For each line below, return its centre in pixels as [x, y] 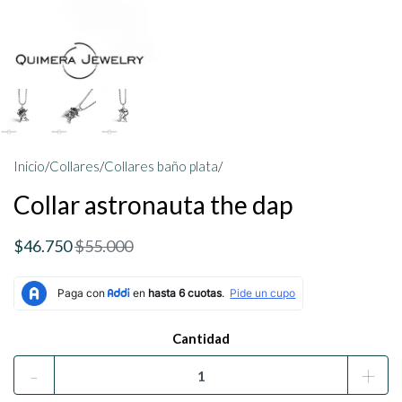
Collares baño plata [161, 166]
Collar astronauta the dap [153, 205]
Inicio [29, 166]
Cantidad [201, 338]
